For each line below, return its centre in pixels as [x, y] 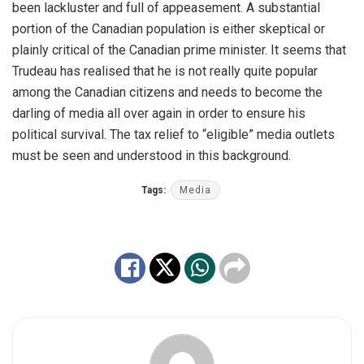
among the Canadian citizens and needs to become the [167, 92]
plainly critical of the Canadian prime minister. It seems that [179, 50]
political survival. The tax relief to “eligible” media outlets [173, 134]
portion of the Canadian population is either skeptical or [169, 28]
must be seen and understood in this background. [152, 155]
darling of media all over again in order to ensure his [159, 113]
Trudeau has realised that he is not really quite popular [165, 71]
